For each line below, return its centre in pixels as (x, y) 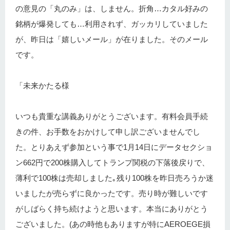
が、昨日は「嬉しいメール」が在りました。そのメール (112, 40)
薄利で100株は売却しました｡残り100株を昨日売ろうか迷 (114, 178)
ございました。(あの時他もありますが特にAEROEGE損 (113, 224)
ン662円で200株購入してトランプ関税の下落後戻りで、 (112, 163)
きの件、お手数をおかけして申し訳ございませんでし (108, 132)
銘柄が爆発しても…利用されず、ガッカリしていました (112, 24)
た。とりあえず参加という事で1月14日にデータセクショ (114, 147)
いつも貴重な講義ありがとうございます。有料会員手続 (112, 117)
